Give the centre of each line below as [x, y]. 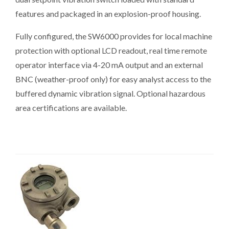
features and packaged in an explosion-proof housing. [108, 14]
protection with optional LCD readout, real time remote [111, 50]
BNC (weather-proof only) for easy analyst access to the [113, 79]
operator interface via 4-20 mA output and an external [109, 65]
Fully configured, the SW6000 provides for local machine [114, 36]
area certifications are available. [71, 108]
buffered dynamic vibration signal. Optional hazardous [110, 93]
